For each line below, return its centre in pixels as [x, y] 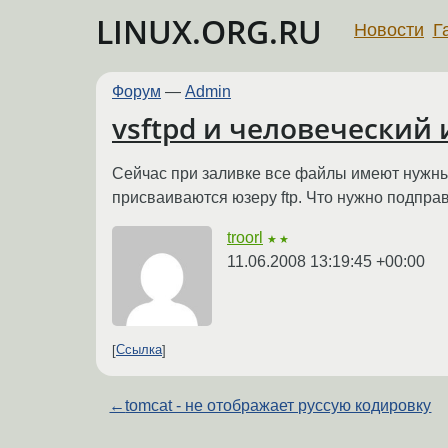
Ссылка [139, 350]
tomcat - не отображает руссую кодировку [278, 405]
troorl [245, 237]
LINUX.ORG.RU [209, 31]
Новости [389, 29]
